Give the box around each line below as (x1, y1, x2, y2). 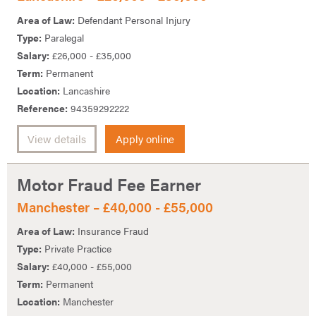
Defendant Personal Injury (75, 12, 190, 27)
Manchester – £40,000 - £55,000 (17, 197, 213, 217)
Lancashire (60, 83, 110, 97)
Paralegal (42, 30, 84, 44)
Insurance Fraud (75, 224, 149, 238)
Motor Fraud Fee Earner (17, 171, 201, 196)
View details (28, 130, 86, 147)
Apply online (116, 130, 174, 147)
